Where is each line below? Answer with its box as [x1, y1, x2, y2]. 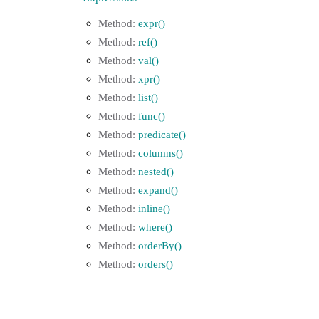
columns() [138, 147, 183, 159]
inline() [138, 202, 170, 214]
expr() [138, 17, 165, 29]
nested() [138, 165, 174, 177]
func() [138, 110, 165, 122]
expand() [138, 184, 178, 196]
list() [138, 91, 158, 103]
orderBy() [138, 239, 182, 251]
